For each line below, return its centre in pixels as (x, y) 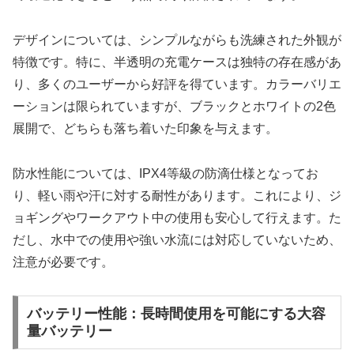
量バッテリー (69, 331)
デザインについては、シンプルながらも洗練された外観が (177, 40)
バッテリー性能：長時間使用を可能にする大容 (176, 314)
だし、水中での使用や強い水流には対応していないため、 (177, 239)
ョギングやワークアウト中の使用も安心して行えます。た (177, 217)
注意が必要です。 (63, 262)
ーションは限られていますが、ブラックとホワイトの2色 (174, 106)
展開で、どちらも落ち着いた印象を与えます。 (145, 128)
